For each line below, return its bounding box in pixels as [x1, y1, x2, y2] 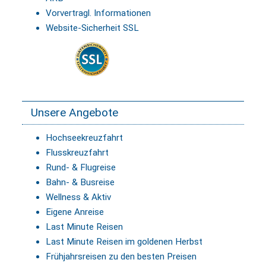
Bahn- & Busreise [46, 177, 115, 188]
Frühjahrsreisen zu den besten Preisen [46, 251, 197, 262]
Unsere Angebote [31, 106, 118, 120]
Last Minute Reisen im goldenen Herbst [46, 236, 202, 248]
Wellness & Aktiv [46, 192, 111, 203]
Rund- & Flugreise [46, 162, 116, 173]
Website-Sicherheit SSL [46, 23, 139, 34]
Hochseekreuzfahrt [46, 132, 123, 144]
